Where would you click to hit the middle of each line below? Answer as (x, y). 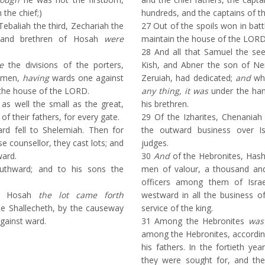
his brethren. (165, 104)
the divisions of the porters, (63, 65)
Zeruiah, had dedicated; (188, 78)
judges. (155, 143)
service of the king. (177, 208)
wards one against (86, 78)
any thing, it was (175, 91)
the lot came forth (81, 195)
